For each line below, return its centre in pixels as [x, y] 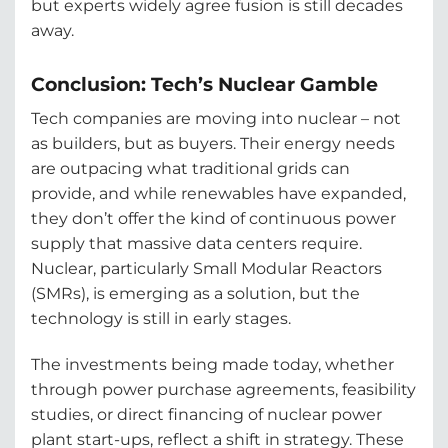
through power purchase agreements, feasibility [223, 389]
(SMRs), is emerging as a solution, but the [195, 293]
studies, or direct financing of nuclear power [206, 414]
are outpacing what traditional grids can [190, 168]
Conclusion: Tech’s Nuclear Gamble [204, 84]
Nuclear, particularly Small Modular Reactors [206, 268]
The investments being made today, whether [212, 364]
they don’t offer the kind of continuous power [213, 218]
